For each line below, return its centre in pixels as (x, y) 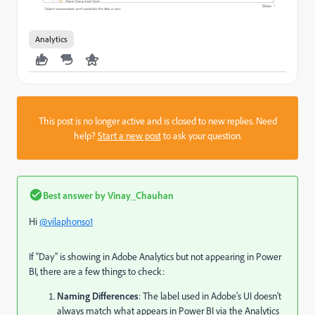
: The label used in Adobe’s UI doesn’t (210, 295)
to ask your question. (201, 135)
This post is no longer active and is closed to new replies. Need (157, 120)
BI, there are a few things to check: (97, 271)
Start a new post (129, 135)
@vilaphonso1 (66, 221)
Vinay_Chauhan (140, 195)
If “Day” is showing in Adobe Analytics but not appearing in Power (155, 256)
